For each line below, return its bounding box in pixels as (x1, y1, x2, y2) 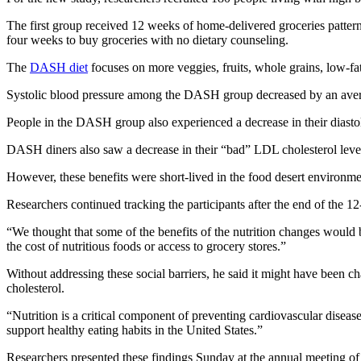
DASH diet (30, 60, 88, 74)
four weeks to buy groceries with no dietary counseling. (6, 32, 288, 47)
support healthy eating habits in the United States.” (6, 322, 263, 337)
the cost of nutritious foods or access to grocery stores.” (6, 239, 286, 253)
